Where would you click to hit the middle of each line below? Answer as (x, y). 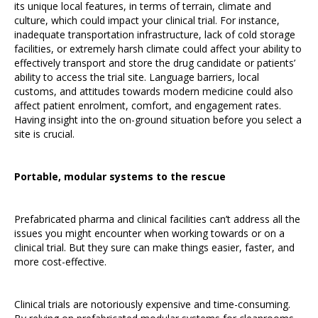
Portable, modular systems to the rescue (120, 176)
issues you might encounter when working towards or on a (149, 233)
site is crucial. (44, 134)
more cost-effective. (60, 262)
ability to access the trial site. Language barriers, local (137, 77)
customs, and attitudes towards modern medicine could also (154, 91)
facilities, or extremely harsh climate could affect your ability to (158, 49)
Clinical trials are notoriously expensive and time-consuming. (152, 304)
